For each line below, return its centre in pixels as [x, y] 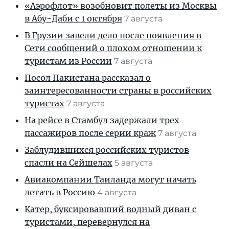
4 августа [118, 192]
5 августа [135, 163]
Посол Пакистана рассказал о [88, 78]
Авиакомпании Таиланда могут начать [110, 179]
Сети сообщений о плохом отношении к [113, 48]
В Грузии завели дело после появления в [113, 35]
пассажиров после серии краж [90, 133]
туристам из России [68, 61]
